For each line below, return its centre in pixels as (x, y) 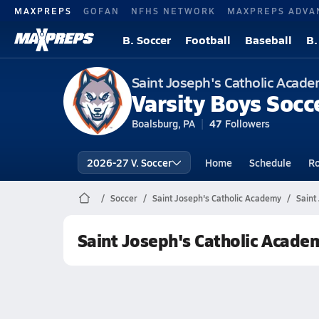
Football (208, 40)
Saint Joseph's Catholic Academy (216, 198)
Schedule (270, 162)
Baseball (268, 40)
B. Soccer (147, 40)
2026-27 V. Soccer (129, 162)
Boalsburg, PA (163, 123)
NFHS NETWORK (173, 10)
